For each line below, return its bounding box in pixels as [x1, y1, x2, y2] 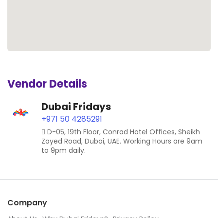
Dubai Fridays [41, 99, 111, 113]
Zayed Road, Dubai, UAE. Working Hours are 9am [41, 136, 202, 146]
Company [7, 197, 47, 208]
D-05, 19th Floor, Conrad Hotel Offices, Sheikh [47, 127, 200, 137]
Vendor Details [7, 76, 87, 91]
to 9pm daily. [41, 145, 86, 155]
